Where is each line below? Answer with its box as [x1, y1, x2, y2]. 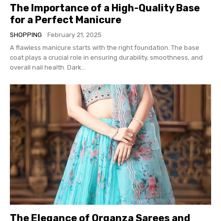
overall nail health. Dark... [10, 63, 86, 71]
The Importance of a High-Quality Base [10, 1, 200, 14]
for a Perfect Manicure [10, 13, 121, 26]
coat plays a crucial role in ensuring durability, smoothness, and [10, 53, 203, 61]
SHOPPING [10, 31, 42, 38]
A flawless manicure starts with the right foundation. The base [10, 43, 199, 51]
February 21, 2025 [47, 31, 102, 38]
